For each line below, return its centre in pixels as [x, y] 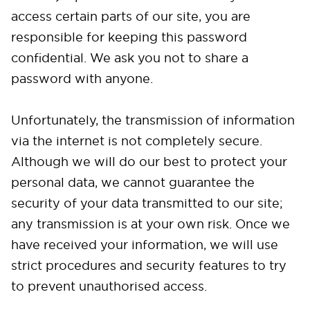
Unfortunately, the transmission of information [153, 120]
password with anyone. [82, 79]
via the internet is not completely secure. [137, 141]
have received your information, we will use [145, 245]
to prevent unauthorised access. [109, 286]
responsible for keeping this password [129, 37]
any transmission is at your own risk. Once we [151, 224]
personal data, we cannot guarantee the [133, 182]
